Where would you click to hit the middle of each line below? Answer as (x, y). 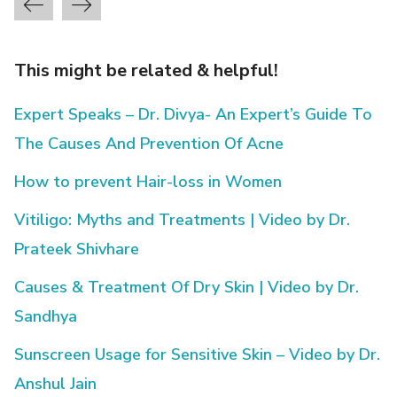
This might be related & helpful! (147, 70)
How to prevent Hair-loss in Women (148, 181)
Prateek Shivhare (77, 249)
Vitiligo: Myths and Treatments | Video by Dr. (183, 219)
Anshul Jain (56, 383)
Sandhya (46, 316)
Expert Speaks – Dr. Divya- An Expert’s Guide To (194, 114)
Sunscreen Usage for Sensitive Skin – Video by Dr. (198, 354)
